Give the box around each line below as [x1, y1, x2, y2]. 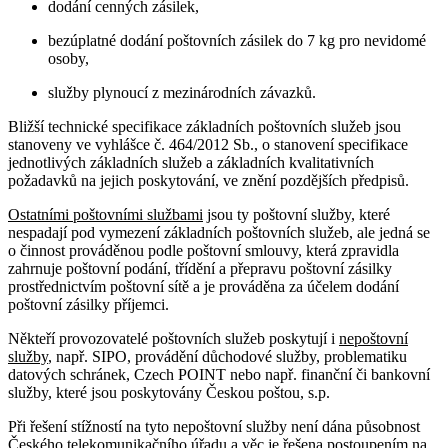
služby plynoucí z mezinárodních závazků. [48, 83, 316, 101]
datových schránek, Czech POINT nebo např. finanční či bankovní [8, 365, 430, 383]
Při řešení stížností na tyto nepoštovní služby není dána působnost [8, 417, 420, 435]
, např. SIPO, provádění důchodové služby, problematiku [48, 347, 407, 365]
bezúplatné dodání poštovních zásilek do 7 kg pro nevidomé [48, 31, 426, 49]
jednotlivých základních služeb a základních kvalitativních [8, 153, 374, 171]
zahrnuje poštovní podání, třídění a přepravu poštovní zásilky [8, 259, 392, 277]
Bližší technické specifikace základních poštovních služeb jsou [8, 117, 401, 135]
